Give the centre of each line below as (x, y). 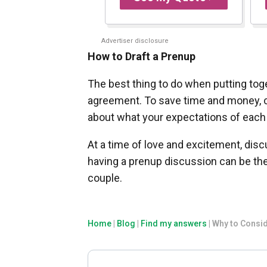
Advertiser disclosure (135, 41)
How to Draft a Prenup (142, 56)
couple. (105, 178)
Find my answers (174, 223)
